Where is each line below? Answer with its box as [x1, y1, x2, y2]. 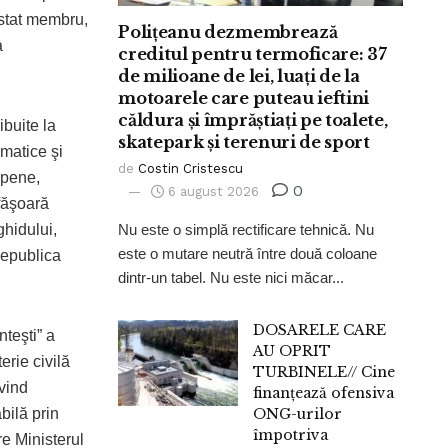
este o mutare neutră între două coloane [118, 245, 378, 263]
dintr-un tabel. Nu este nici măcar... [118, 269, 345, 287]
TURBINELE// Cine [253, 363, 396, 382]
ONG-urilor [253, 405, 343, 424]
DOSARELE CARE [253, 321, 387, 340]
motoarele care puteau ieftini [118, 88, 370, 109]
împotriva [253, 426, 329, 445]
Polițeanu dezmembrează [118, 22, 338, 43]
